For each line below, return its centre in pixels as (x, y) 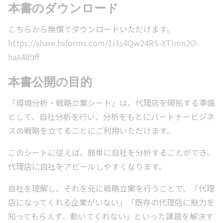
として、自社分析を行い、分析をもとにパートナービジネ (111, 116)
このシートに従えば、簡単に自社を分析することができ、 (111, 152)
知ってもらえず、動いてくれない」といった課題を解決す (111, 216)
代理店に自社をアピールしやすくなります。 (87, 166)
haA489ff (24, 57)
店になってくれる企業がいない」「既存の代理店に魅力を (111, 202)
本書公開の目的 (50, 81)
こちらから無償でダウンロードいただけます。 (91, 29)
